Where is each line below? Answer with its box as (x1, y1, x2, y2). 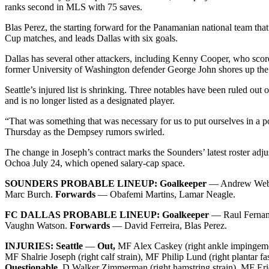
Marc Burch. (5, 189, 55, 199)
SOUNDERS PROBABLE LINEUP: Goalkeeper (5, 178, 207, 189)
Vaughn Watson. (5, 220, 70, 231)
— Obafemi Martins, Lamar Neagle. (95, 189, 235, 199)
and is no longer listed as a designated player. (5, 95, 175, 106)
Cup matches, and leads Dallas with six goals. (5, 32, 178, 43)
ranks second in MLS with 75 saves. (5, 1, 142, 12)
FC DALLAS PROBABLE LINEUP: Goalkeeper (5, 209, 209, 220)
